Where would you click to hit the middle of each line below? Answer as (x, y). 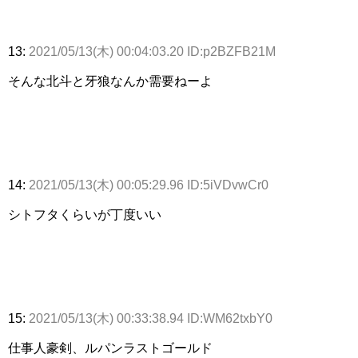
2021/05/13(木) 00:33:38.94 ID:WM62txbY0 (151, 319)
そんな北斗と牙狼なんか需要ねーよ (110, 82)
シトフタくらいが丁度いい (85, 215)
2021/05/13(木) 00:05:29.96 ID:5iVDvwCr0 (149, 185)
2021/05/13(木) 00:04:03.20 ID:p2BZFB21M (152, 52)
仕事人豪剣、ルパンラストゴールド (110, 348)
